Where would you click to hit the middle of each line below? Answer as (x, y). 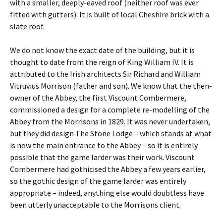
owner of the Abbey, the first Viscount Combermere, (98, 98)
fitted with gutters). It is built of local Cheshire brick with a (110, 14)
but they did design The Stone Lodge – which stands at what (111, 133)
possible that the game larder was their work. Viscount (102, 157)
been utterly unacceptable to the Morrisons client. (95, 205)
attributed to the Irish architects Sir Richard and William (105, 74)
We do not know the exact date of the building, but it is (102, 50)
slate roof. (27, 26)
